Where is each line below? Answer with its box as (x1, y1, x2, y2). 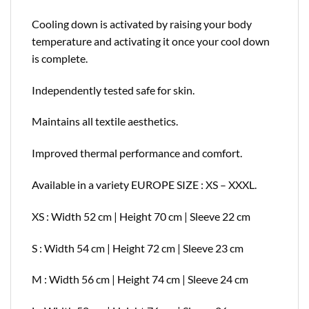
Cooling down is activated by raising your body (32, 17, 252, 30)
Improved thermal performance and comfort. (32, 146, 242, 160)
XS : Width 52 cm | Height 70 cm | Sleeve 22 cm (32, 209, 250, 223)
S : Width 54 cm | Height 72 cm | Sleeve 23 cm (32, 241, 243, 255)
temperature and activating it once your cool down (32, 34, 270, 48)
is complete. (32, 51, 88, 65)
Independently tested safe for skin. (32, 83, 195, 97)
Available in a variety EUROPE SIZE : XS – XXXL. (32, 178, 257, 192)
